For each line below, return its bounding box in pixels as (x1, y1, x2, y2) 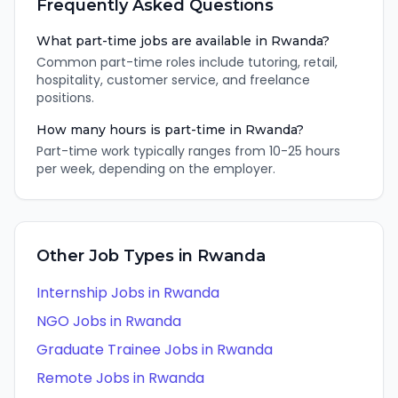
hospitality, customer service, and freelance (36, 71, 310, 89)
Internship (36, 283, 107, 303)
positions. (36, 89, 94, 107)
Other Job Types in (36, 246, 197, 266)
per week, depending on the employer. (36, 160, 275, 178)
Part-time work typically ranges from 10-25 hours (36, 142, 340, 160)
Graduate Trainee (36, 339, 161, 360)
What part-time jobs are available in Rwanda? (36, 33, 330, 49)
